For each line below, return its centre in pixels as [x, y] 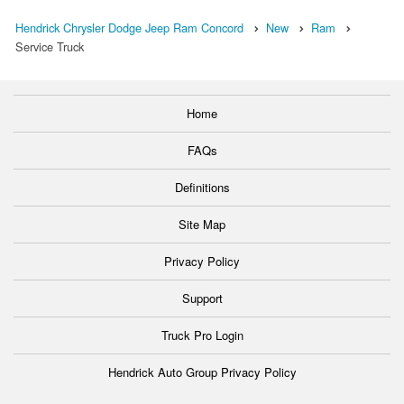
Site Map [202, 224]
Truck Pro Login [202, 335]
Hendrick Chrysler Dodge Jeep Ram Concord [129, 27]
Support [202, 298]
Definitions [202, 187]
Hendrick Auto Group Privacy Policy [202, 372]
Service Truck [50, 46]
